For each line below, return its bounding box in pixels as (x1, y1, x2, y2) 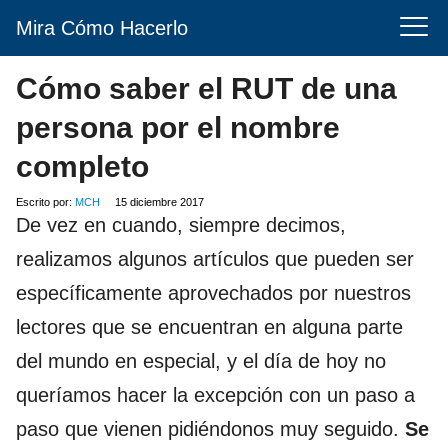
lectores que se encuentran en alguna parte (16, 316, 403, 338)
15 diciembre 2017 (115, 196, 204, 208)
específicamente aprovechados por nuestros (16, 282, 411, 304)
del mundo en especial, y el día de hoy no (16, 350, 386, 372)
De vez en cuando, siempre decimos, (16, 214, 346, 236)
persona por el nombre (16, 111, 340, 144)
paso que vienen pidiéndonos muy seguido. (16, 418, 405, 440)
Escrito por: (16, 196, 75, 208)
